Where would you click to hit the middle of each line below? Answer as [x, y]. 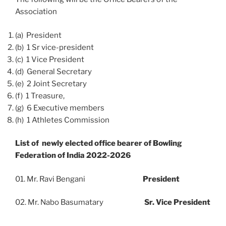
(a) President [38, 35]
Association [36, 12]
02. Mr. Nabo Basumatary [80, 203]
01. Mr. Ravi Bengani [79, 179]
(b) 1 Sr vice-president [54, 47]
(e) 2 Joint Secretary [51, 83]
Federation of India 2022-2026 [73, 156]
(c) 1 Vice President [50, 59]
